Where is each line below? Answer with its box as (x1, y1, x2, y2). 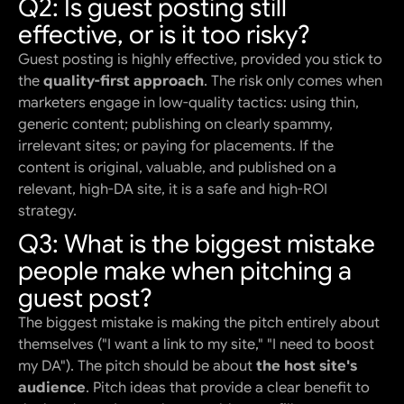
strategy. (18, 202, 77, 221)
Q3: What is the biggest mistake (18, 228, 375, 261)
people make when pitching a (18, 255, 352, 288)
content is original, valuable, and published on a (18, 159, 336, 178)
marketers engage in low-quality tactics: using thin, (18, 94, 359, 113)
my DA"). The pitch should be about (18, 357, 256, 376)
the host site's (256, 357, 357, 376)
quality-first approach (43, 72, 204, 91)
